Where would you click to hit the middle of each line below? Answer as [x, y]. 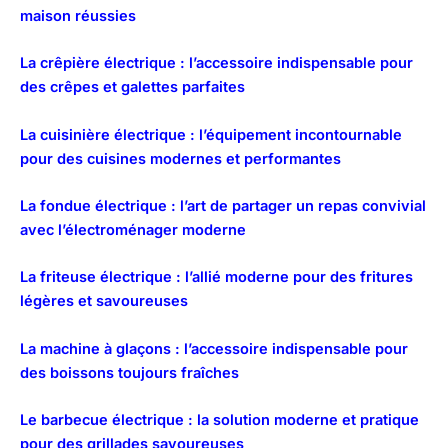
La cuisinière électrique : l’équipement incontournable [211, 134]
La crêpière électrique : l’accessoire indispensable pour [216, 63]
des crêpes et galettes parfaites [132, 87]
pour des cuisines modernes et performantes [180, 158]
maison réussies [78, 16]
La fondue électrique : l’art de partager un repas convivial [223, 206]
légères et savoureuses [104, 301]
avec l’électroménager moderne [133, 230]
